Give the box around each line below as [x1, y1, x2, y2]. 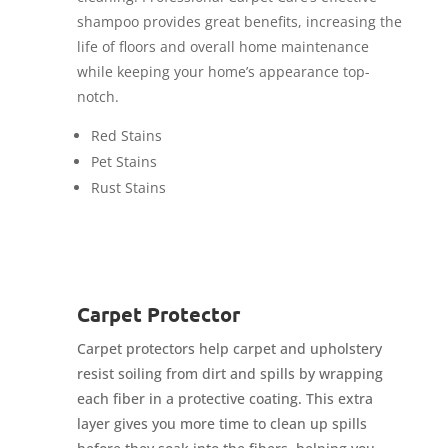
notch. [76, 87, 119, 107]
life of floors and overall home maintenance [76, 37, 369, 57]
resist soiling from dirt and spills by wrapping [76, 364, 383, 384]
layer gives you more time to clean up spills [76, 414, 367, 434]
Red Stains [90, 126, 162, 146]
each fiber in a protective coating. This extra [76, 389, 373, 409]
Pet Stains [90, 152, 157, 172]
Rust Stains [90, 178, 166, 198]
